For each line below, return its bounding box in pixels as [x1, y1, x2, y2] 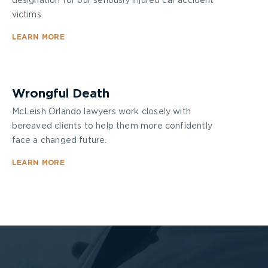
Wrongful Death [11, 88, 109, 100]
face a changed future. [11, 136, 107, 145]
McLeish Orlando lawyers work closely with [11, 108, 191, 116]
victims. [11, 11, 44, 19]
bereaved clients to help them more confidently [11, 122, 212, 130]
